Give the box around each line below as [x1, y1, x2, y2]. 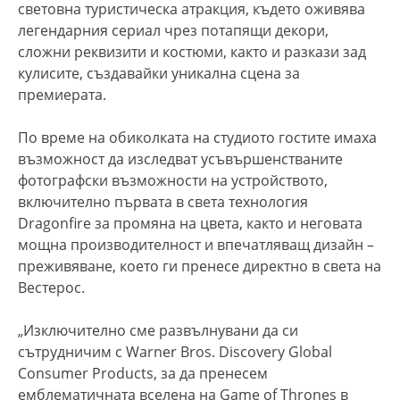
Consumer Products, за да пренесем [18, 362, 268, 383]
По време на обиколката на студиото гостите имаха [18, 127, 377, 147]
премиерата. [18, 84, 106, 104]
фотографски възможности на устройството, [18, 170, 328, 190]
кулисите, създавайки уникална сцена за [18, 62, 300, 83]
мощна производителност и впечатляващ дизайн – [18, 234, 374, 254]
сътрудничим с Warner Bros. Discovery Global [18, 341, 332, 362]
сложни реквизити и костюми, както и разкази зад [18, 41, 366, 62]
